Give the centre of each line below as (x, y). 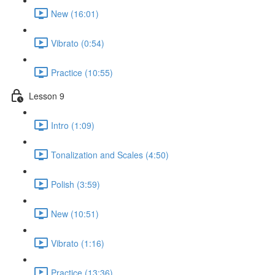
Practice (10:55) (82, 72)
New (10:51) (75, 213)
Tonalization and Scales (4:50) (110, 154)
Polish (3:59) (76, 184)
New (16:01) (75, 13)
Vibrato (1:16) (78, 243)
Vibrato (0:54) (78, 43)
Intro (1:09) (73, 125)
